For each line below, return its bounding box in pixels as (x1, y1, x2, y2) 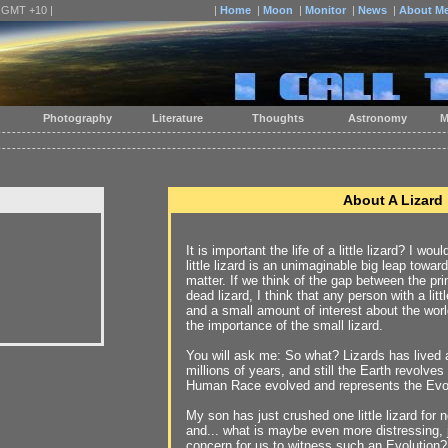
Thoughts (248, 112, 304, 124)
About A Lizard (343, 192, 443, 208)
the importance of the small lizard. (186, 318, 383, 333)
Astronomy (345, 112, 407, 124)
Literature (149, 112, 203, 124)
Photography (40, 112, 112, 124)
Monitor (305, 4, 346, 16)
